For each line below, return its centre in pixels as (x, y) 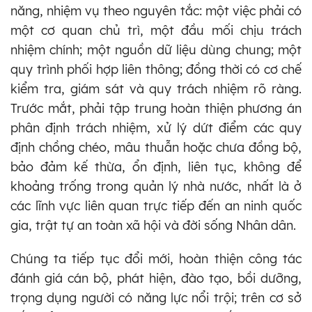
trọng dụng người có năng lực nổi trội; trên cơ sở (156, 297)
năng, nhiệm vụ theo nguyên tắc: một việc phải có (156, 10)
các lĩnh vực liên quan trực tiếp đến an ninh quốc (156, 205)
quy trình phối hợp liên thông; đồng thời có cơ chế (156, 69)
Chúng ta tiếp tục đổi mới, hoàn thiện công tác (156, 258)
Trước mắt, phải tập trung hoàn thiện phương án (156, 108)
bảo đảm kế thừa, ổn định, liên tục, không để (156, 166)
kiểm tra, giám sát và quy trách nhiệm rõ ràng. (156, 88)
